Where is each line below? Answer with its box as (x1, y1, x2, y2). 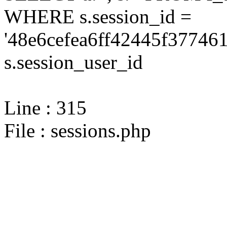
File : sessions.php (4, 120, 151, 141)
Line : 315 (4, 97, 87, 119)
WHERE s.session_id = (4, 6, 192, 27)
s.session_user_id (4, 51, 143, 73)
